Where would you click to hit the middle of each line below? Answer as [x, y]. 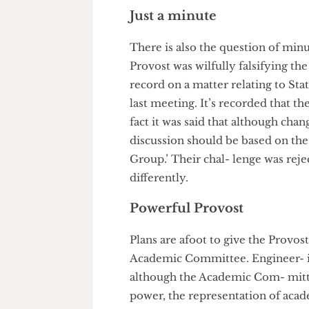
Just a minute [185, 58]
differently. [169, 231]
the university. [179, 26]
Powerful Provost [199, 263]
